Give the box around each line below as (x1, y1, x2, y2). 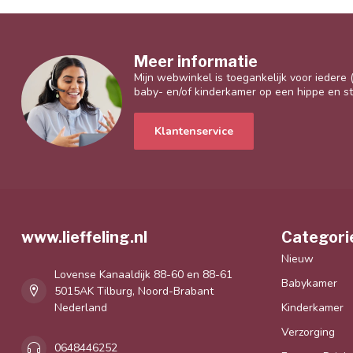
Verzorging (281, 324, 335, 340)
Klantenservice (154, 123, 233, 139)
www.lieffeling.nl (21, 227, 147, 247)
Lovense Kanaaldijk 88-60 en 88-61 (54, 266, 232, 282)
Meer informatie (134, 51, 258, 71)
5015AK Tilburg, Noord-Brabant (54, 283, 214, 299)
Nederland (54, 299, 107, 315)
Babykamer (281, 275, 337, 291)
